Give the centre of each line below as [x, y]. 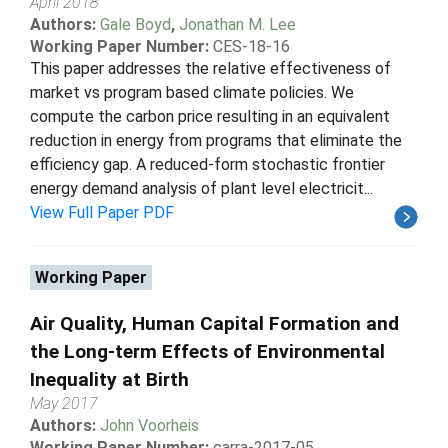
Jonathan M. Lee [237, 24]
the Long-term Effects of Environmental [207, 351]
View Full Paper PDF [102, 212]
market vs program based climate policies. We [192, 92]
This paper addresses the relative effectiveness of [210, 68]
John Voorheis [149, 425]
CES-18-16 [251, 46]
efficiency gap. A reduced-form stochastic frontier [207, 164]
